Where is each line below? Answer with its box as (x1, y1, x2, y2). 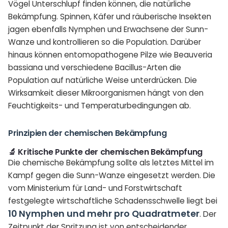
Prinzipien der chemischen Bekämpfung (8, 127, 167, 139)
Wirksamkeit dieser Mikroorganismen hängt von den (8, 87, 204, 98)
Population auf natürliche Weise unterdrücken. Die (8, 74, 197, 85)
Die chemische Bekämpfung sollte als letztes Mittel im (8, 157, 214, 168)
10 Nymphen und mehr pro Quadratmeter (8, 207, 199, 220)
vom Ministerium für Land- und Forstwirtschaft (8, 182, 182, 193)
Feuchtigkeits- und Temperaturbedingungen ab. (8, 100, 191, 111)
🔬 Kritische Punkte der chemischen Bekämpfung (8, 146, 203, 158)
